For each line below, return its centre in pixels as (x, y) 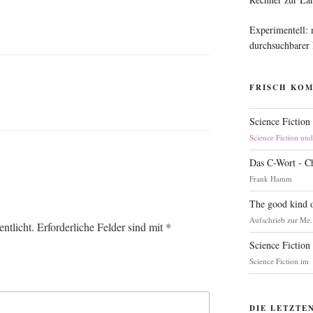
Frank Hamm (271, 179)
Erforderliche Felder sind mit (101, 227)
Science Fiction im (279, 261)
